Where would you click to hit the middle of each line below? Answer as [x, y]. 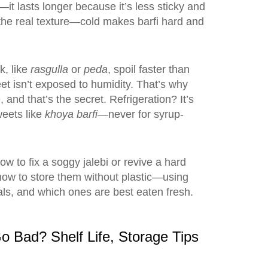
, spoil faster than [149, 69]
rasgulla [49, 69]
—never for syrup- [141, 114]
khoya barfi [71, 114]
